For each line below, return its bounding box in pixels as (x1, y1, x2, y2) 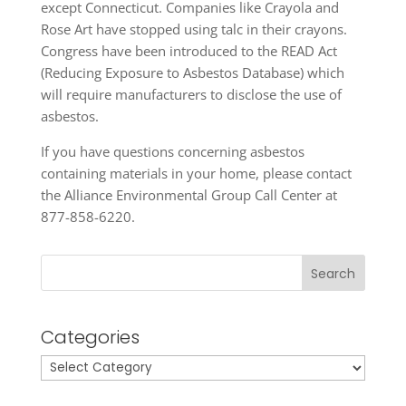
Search (311, 264, 356, 283)
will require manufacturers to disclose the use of (40, 85, 342, 103)
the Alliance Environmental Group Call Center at (40, 186, 337, 204)
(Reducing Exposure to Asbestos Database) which (40, 63, 344, 82)
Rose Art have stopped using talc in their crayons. (40, 20, 347, 38)
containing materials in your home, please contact (40, 164, 352, 182)
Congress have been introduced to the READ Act (40, 42, 337, 60)
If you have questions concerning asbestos (40, 142, 304, 160)
